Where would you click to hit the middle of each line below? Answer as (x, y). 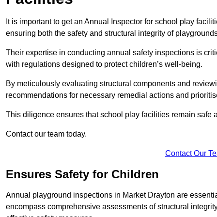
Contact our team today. (46, 134)
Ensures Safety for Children (82, 174)
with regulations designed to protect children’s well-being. (104, 64)
